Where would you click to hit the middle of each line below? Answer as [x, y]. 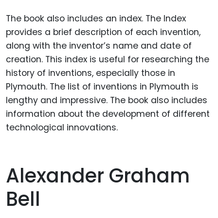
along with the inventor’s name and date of [99, 46]
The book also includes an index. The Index [96, 19]
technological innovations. [62, 128]
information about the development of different [108, 114]
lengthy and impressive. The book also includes [107, 100]
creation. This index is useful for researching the [108, 60]
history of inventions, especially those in [91, 73]
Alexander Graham [98, 175]
